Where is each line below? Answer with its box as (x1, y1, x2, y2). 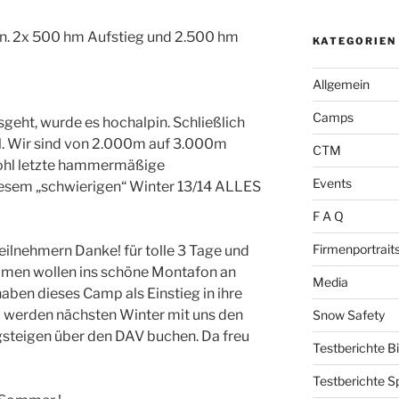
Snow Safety (312, 306, 385, 322)
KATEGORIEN (312, 34, 396, 47)
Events (312, 175, 352, 191)
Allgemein (312, 76, 370, 92)
